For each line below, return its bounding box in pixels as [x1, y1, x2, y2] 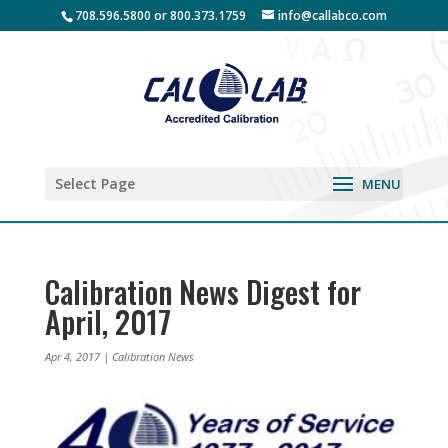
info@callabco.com [277, 7, 387, 24]
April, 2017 [44, 299, 171, 344]
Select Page [54, 174, 135, 193]
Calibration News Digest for [44, 269, 361, 314]
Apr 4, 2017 [44, 349, 100, 364]
